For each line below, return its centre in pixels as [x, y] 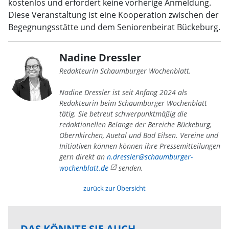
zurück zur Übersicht [114, 188]
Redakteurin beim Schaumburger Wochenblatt [133, 103]
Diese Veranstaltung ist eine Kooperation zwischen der [113, 15]
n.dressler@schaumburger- [150, 157]
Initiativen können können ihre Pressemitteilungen [140, 146]
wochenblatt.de [84, 168]
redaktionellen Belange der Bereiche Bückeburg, [135, 124]
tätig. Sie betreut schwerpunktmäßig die [123, 114]
